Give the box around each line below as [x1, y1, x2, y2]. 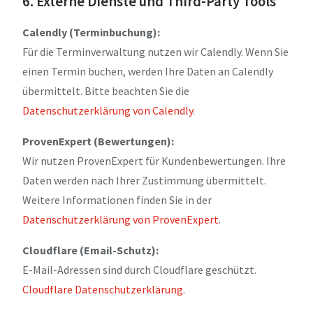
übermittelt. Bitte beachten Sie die [22, 83, 189, 98]
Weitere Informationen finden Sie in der [22, 192, 212, 207]
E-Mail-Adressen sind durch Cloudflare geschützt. [22, 262, 256, 277]
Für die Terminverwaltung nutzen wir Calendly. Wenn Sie [22, 44, 289, 59]
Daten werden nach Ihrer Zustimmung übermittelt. [22, 173, 266, 187]
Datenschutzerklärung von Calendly [22, 103, 193, 117]
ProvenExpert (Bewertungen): [22, 133, 174, 148]
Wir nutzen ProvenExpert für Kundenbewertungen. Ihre [22, 153, 286, 168]
